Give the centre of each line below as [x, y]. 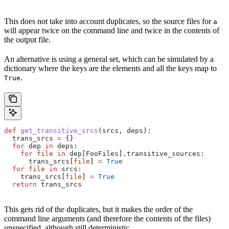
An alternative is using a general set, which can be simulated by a [109, 59]
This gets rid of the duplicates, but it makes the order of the [98, 209]
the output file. [27, 39]
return [20, 184]
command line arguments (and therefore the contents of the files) [107, 218]
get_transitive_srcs [57, 130]
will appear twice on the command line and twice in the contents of [112, 30]
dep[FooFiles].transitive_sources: [135, 153]
